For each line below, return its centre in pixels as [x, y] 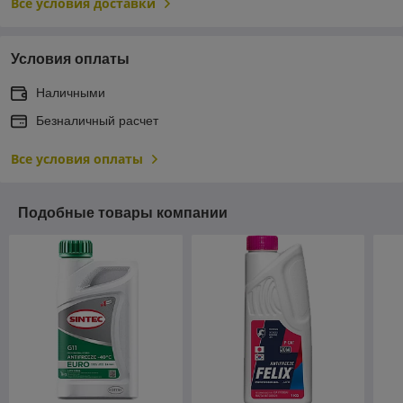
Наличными [71, 92]
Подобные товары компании [123, 212]
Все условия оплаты [77, 158]
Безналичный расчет [97, 120]
